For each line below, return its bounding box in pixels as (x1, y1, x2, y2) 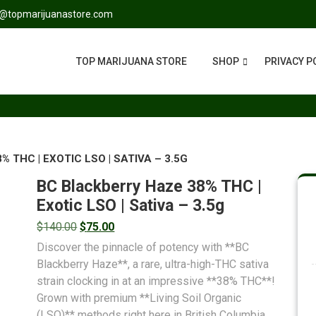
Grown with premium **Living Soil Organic (37, 291, 242, 305)
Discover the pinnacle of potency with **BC (37, 241, 250, 255)
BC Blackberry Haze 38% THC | (37, 177, 262, 197)
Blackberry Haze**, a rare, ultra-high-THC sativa (37, 257, 269, 272)
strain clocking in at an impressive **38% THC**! (37, 274, 276, 288)
